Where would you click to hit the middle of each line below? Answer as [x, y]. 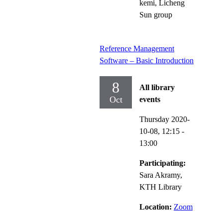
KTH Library [161, 187]
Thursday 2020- [165, 119]
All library [157, 87]
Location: [157, 207]
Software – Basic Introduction [147, 60]
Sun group [156, 14]
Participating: [163, 163]
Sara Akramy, [161, 175]
